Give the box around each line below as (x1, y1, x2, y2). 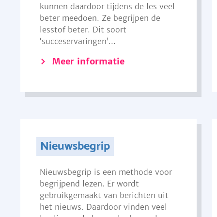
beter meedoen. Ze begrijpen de (39, 13, 160, 23)
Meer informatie (52, 56, 124, 67)
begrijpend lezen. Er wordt (39, 179, 139, 188)
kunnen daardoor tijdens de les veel (39, 1, 175, 11)
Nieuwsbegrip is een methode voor (39, 167, 172, 177)
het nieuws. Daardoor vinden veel (39, 202, 167, 212)
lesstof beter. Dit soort (39, 25, 126, 34)
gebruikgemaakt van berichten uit (39, 190, 169, 200)
